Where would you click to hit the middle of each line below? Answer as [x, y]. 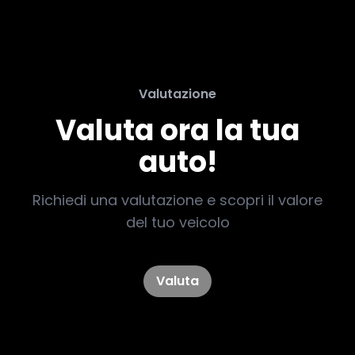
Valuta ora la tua [177, 130]
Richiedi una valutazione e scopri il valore [177, 200]
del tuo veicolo [177, 222]
